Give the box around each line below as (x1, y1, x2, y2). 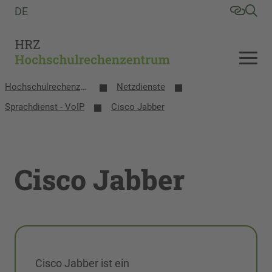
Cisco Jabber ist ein (35, 257, 129, 270)
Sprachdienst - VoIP (5, 101, 84, 112)
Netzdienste (117, 81, 165, 92)
